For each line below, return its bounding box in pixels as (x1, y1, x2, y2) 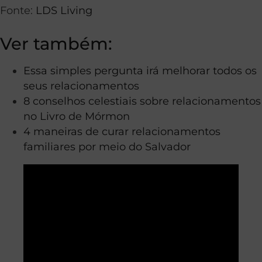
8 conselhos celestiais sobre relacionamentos (23, 94, 261, 107)
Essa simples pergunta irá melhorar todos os (23, 64, 257, 77)
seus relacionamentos (23, 79, 139, 92)
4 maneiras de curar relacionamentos (23, 125, 220, 137)
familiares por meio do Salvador (23, 140, 191, 153)
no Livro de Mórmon (23, 109, 130, 122)
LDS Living (36, 4, 92, 16)
